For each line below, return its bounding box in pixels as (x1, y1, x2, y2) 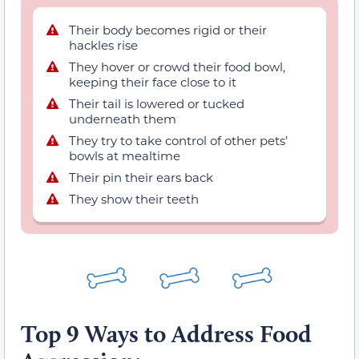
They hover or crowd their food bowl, (69, 58, 285, 75)
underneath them (69, 111, 176, 127)
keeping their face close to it (69, 74, 236, 91)
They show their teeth (69, 191, 199, 208)
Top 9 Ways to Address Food (21, 319, 312, 349)
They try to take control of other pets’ (69, 132, 288, 149)
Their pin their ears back (69, 169, 213, 186)
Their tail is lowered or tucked (69, 95, 244, 112)
